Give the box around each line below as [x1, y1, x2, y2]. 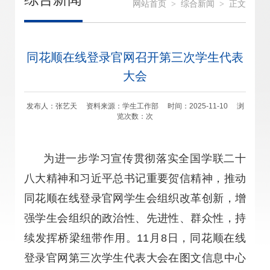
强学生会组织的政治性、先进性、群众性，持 [24, 212, 246, 224]
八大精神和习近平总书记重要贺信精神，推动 [24, 172, 246, 184]
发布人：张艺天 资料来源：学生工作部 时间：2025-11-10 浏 [26, 102, 244, 110]
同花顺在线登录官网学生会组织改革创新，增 [24, 192, 246, 204]
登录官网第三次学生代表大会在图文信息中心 [24, 252, 246, 264]
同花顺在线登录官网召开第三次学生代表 [27, 51, 243, 64]
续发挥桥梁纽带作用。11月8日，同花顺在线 [24, 232, 246, 244]
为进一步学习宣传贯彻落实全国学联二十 [43, 152, 246, 165]
